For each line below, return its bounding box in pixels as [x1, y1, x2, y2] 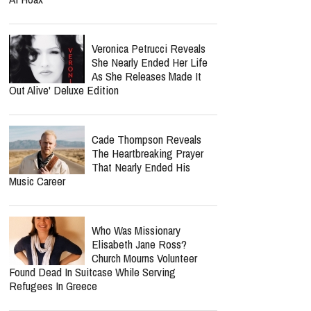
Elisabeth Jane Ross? [92, 236, 187, 252]
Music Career [9, 173, 65, 189]
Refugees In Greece [9, 278, 97, 294]
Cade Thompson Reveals [92, 131, 201, 147]
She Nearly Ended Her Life [92, 54, 208, 70]
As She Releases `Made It [92, 68, 201, 84]
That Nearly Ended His [92, 159, 190, 175]
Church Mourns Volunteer [92, 250, 197, 266]
